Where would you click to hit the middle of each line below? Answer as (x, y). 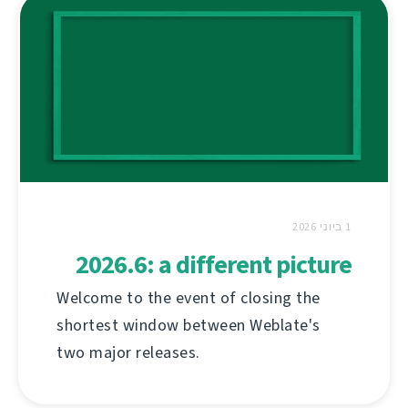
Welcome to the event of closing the (189, 297)
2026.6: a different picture (214, 264)
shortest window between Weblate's (189, 325)
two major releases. (128, 352)
